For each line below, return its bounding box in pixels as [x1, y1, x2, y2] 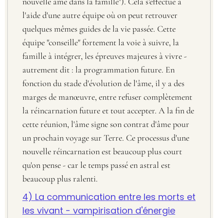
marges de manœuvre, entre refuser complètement [22, 91, 192, 102]
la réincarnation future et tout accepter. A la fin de [22, 105, 194, 116]
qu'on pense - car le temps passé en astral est [22, 159, 170, 170]
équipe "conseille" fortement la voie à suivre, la [22, 36, 179, 48]
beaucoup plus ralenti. [22, 173, 98, 184]
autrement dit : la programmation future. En [22, 64, 175, 75]
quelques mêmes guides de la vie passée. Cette [22, 23, 176, 34]
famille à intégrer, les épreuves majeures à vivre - [22, 50, 187, 61]
